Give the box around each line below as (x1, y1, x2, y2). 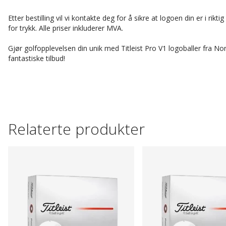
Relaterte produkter (8, 119, 145, 139)
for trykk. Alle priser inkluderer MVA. (8, 23, 123, 33)
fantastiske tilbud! (8, 53, 65, 63)
